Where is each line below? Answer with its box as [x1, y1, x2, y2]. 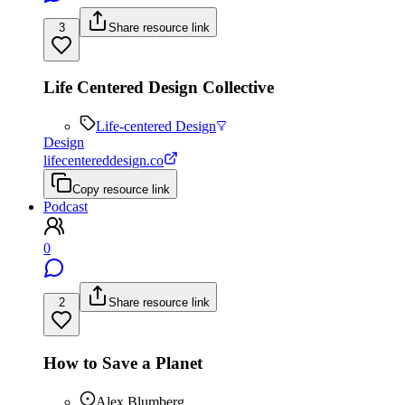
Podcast [43, 199, 88, 215]
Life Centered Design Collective [43, 78, 274, 98]
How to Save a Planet [43, 353, 202, 372]
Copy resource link [72, 183, 170, 197]
